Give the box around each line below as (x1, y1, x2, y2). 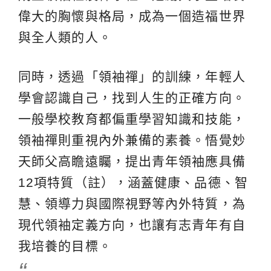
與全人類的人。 (18, 30, 112, 44)
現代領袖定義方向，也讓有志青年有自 (18, 217, 246, 232)
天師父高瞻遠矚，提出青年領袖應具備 (18, 154, 246, 168)
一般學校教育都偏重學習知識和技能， (18, 111, 246, 126)
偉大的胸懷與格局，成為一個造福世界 (18, 8, 246, 23)
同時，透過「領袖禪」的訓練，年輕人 (18, 69, 246, 83)
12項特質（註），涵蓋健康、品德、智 (18, 175, 248, 189)
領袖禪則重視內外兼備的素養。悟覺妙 (18, 132, 246, 147)
